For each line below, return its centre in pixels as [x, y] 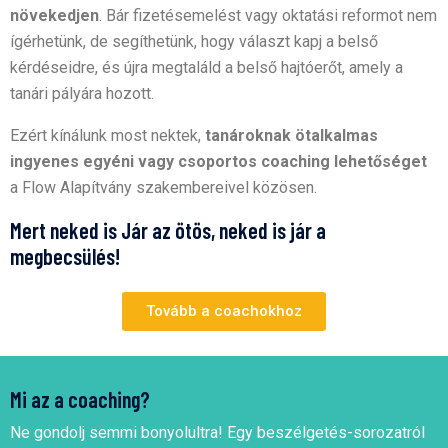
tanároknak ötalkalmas [291, 136]
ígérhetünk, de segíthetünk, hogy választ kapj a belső [194, 42]
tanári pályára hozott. [82, 94]
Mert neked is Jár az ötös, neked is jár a [168, 230]
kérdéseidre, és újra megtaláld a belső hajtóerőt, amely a [206, 68]
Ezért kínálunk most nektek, [107, 136]
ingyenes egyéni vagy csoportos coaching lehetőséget [218, 162]
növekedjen [54, 16]
